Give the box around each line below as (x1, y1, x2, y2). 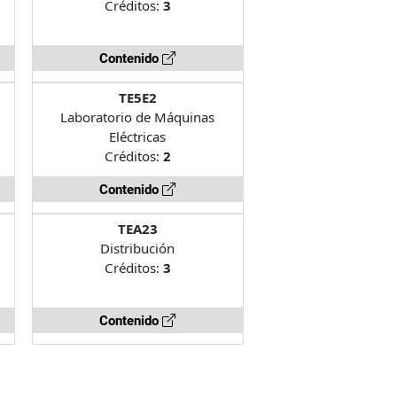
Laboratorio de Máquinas (60, 107, 215, 126)
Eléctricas (109, 127, 167, 145)
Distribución (100, 238, 175, 257)
